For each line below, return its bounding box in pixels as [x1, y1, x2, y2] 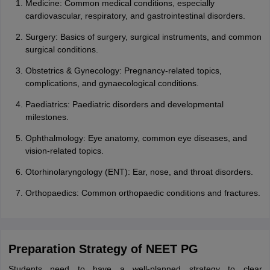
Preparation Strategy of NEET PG [8, 242, 198, 256]
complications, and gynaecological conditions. [25, 78, 199, 88]
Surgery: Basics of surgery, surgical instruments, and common [25, 32, 262, 42]
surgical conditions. [25, 45, 98, 54]
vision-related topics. [25, 146, 104, 155]
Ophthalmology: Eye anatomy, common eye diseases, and [25, 133, 247, 143]
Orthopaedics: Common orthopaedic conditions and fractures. [25, 188, 260, 198]
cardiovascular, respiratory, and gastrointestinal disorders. [25, 11, 245, 20]
